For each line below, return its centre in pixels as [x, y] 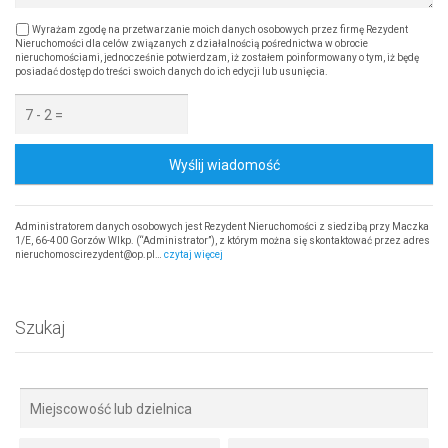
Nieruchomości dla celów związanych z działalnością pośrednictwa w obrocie [191, 44]
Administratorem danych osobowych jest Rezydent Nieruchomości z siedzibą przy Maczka [222, 227]
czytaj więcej [193, 255]
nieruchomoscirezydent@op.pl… [89, 255]
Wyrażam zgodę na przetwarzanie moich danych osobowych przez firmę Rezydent [219, 30]
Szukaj [40, 328]
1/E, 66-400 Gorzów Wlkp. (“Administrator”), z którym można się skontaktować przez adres [222, 241]
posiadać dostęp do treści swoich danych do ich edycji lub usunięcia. [171, 72]
